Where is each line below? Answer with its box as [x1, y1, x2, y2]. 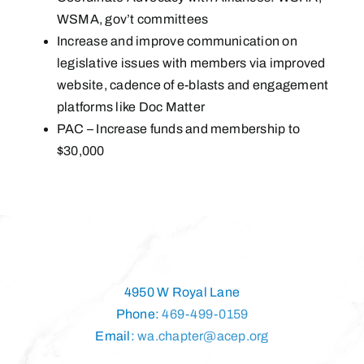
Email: [95, 329, 138, 344]
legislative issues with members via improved [57, 56, 326, 71]
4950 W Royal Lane [123, 285, 240, 300]
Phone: [115, 307, 162, 322]
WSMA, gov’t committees [57, 12, 209, 27]
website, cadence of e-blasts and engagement [57, 78, 329, 93]
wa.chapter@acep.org [137, 329, 269, 344]
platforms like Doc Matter [57, 100, 206, 115]
